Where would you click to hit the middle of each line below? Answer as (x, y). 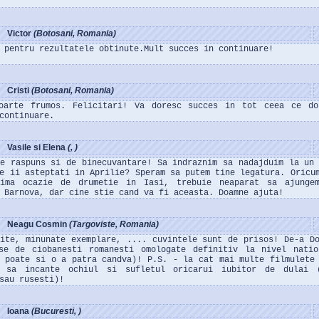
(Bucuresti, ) (56, 311)
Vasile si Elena (37, 147)
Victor (20, 33)
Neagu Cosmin (38, 224)
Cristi (19, 90)
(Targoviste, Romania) (114, 224)
